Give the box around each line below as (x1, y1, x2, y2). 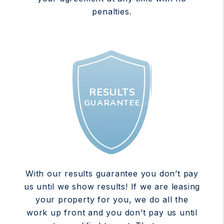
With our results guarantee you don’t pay (25, 168, 198, 178)
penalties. (92, 6, 132, 16)
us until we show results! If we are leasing (23, 181, 200, 191)
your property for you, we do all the (35, 194, 188, 204)
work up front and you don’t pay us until (26, 207, 197, 217)
